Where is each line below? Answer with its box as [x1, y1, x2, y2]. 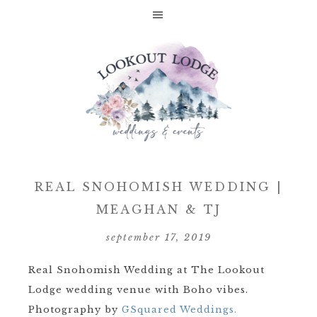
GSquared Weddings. [122, 304, 237, 316]
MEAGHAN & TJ [96, 202, 221, 217]
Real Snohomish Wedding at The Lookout [28, 264, 265, 276]
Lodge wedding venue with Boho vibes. [28, 284, 248, 296]
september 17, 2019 [105, 231, 212, 243]
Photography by [28, 304, 122, 316]
